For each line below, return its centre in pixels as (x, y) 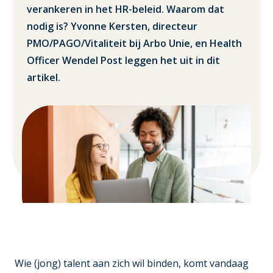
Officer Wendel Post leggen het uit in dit (123, 61)
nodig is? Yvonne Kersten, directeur (112, 27)
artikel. (45, 78)
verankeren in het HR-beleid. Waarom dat (126, 9)
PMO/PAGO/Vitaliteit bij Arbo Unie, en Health (134, 44)
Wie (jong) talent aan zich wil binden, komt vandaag (132, 264)
